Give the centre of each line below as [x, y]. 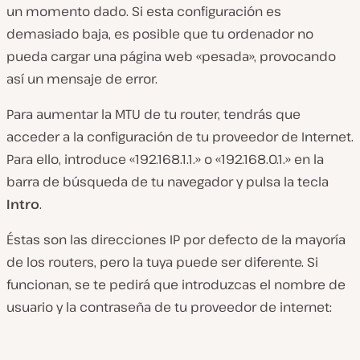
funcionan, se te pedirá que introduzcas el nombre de [176, 284]
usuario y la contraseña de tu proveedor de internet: [169, 307]
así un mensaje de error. [82, 78]
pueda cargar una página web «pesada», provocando [171, 56]
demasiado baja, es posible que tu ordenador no [160, 33]
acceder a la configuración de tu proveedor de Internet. [180, 136]
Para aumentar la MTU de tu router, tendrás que [153, 114]
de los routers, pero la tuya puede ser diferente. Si [162, 262]
